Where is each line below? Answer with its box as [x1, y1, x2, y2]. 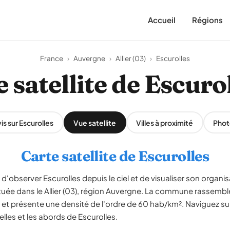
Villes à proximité [136, 118, 193, 127]
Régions [192, 15, 223, 25]
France [40, 54, 63, 63]
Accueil [148, 15, 176, 25]
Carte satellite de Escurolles [21, 147, 209, 165]
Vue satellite [73, 118, 116, 127]
